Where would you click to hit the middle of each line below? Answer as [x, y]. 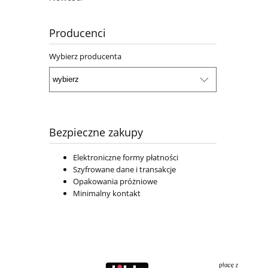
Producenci [77, 33]
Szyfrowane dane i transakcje [124, 169]
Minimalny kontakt [107, 193]
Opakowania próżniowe [115, 181]
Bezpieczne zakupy [96, 132]
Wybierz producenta [85, 57]
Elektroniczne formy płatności [126, 157]
